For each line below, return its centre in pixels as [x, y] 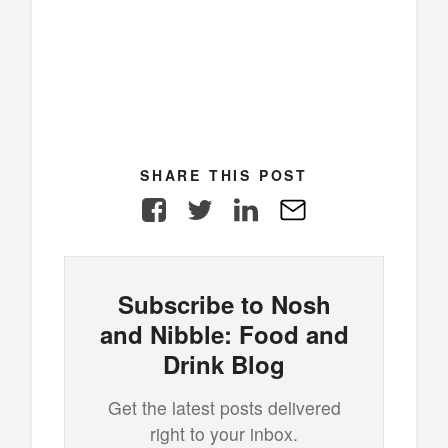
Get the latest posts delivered [224, 407]
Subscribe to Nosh [224, 303]
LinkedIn [291, 207]
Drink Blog [224, 363]
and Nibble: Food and [224, 333]
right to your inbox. [224, 433]
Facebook [204, 207]
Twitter [238, 207]
